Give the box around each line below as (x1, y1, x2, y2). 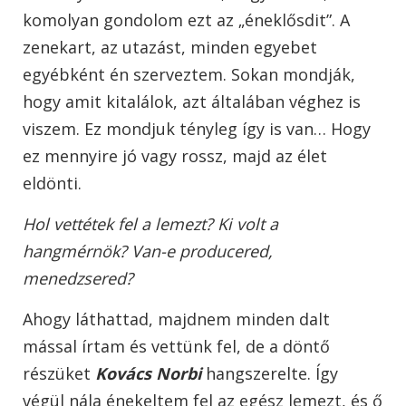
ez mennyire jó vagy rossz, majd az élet (23, 145, 327, 168)
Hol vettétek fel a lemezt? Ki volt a (23, 213, 278, 236)
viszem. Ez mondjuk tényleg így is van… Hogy (23, 118, 371, 140)
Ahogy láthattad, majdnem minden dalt (23, 308, 330, 331)
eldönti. (23, 172, 86, 195)
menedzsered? (23, 267, 133, 290)
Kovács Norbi (95, 362, 201, 385)
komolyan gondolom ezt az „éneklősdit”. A (23, 9, 350, 32)
